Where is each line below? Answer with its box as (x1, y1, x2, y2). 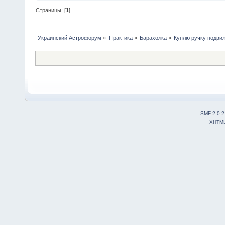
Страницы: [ (36, 7, 66, 14)
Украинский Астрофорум (38, 35, 102, 41)
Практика (108, 35, 133, 41)
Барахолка (139, 35, 167, 41)
